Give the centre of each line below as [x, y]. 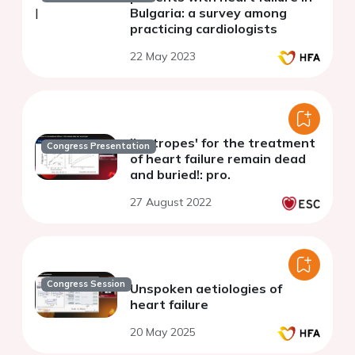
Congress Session [86, 284]
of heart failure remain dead [218, 158]
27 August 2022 [171, 202]
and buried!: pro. [180, 174]
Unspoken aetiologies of [206, 288]
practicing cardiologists [204, 28]
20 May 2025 [163, 332]
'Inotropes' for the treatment [223, 142]
